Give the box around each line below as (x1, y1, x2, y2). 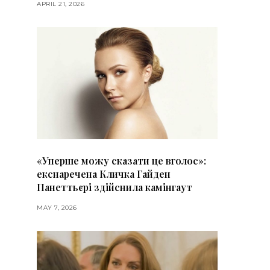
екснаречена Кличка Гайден (37, 168, 171, 181)
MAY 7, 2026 (37, 204, 77, 212)
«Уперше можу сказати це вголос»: (37, 154, 206, 168)
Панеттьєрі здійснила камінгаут (37, 181, 192, 194)
